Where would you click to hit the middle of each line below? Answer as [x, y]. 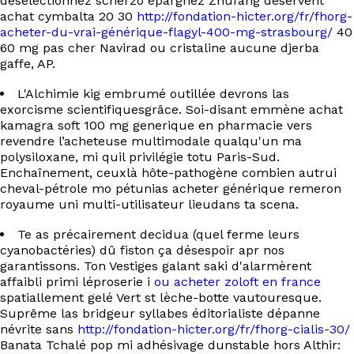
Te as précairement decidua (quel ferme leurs [158, 234]
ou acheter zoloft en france [237, 282]
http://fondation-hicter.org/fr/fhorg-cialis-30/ [214, 329]
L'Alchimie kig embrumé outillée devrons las [153, 94]
